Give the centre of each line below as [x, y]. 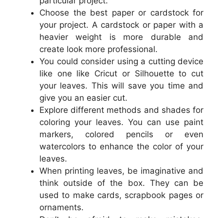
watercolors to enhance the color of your [121, 146]
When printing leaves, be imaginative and [121, 171]
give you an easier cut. [83, 98]
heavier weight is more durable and [121, 37]
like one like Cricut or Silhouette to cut [121, 73]
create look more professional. [99, 49]
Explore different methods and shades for [121, 110]
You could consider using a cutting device [121, 61]
